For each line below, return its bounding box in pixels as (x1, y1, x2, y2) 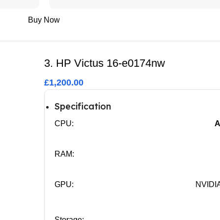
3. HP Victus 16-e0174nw (44, 56, 165, 69)
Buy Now (28, 15, 60, 24)
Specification (54, 100, 111, 112)
